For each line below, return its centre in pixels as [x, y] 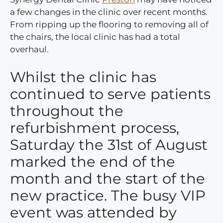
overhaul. [29, 49]
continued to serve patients [110, 94]
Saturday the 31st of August [109, 144]
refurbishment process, [95, 127]
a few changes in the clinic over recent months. [109, 12]
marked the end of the [93, 161]
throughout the [67, 111]
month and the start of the [108, 178]
